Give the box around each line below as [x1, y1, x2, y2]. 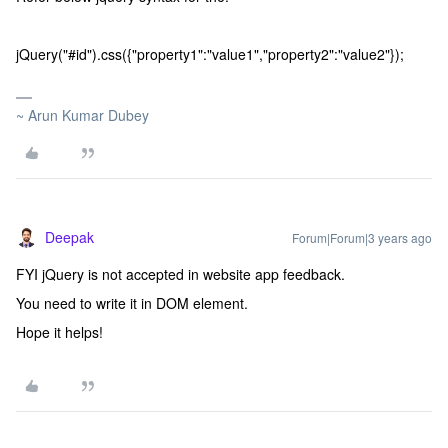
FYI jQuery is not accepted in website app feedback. [16, 264, 345, 284]
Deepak [45, 227, 94, 247]
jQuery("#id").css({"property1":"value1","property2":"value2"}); [16, 44, 404, 64]
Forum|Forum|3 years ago [292, 229, 432, 246]
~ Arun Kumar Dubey [16, 105, 149, 125]
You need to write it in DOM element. [16, 293, 248, 313]
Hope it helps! [16, 322, 103, 342]
